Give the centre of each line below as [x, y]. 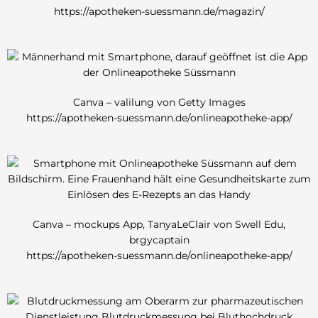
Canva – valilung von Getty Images [159, 103]
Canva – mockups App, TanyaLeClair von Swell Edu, [159, 225]
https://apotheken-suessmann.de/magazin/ [159, 12]
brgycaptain [159, 240]
